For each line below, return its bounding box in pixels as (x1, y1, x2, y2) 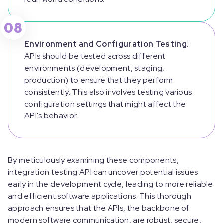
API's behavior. (24, 111, 80, 121)
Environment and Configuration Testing (24, 39, 187, 50)
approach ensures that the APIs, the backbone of (8, 203, 190, 214)
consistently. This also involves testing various (24, 87, 192, 98)
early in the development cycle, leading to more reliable (8, 179, 213, 190)
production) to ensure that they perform (24, 75, 173, 86)
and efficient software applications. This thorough (8, 191, 191, 202)
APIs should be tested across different (24, 51, 166, 62)
